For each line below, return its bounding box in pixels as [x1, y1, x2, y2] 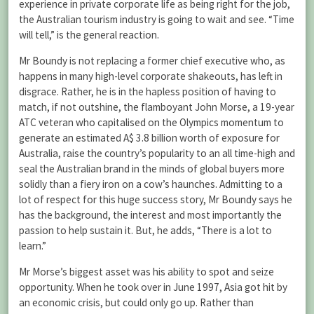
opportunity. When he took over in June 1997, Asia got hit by [19, 280, 287, 294]
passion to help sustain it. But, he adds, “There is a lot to [19, 223, 272, 237]
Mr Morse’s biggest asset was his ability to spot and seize [19, 264, 274, 278]
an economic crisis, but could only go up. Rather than [19, 295, 254, 309]
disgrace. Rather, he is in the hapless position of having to [19, 84, 276, 98]
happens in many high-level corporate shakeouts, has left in [19, 69, 282, 83]
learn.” [19, 238, 46, 252]
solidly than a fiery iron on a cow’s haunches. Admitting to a [19, 177, 282, 191]
